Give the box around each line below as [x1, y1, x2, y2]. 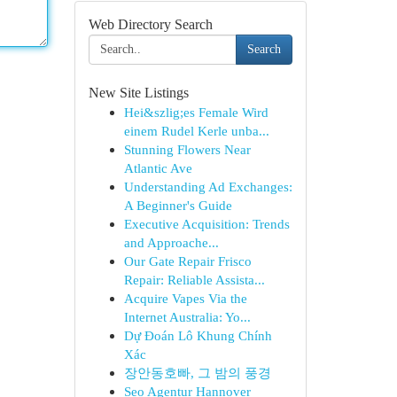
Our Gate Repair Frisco [123, 253, 252, 269]
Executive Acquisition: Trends [123, 216, 290, 231]
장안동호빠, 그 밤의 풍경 [123, 365, 271, 380]
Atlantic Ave [123, 160, 192, 175]
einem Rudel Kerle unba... [123, 123, 269, 138]
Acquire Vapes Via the [123, 291, 247, 306]
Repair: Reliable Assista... [123, 272, 265, 287]
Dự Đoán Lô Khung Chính [123, 328, 272, 343]
